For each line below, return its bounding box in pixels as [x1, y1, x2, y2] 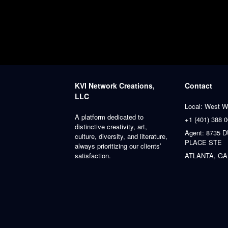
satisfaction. [75, 150, 111, 160]
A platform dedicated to [75, 111, 144, 122]
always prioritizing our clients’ [75, 140, 161, 151]
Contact [185, 80, 212, 91]
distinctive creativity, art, [75, 121, 147, 131]
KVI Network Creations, [75, 80, 155, 91]
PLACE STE [185, 137, 222, 147]
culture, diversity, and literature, [75, 131, 167, 141]
